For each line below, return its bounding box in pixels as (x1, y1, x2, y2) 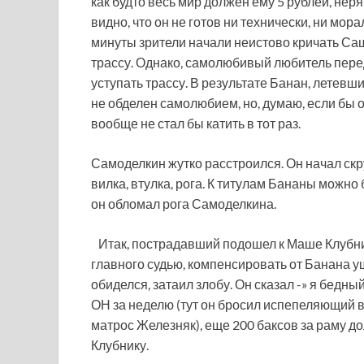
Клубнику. (91, 337, 149, 353)
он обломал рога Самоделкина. (91, 196, 276, 211)
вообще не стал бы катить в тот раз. (91, 115, 301, 131)
